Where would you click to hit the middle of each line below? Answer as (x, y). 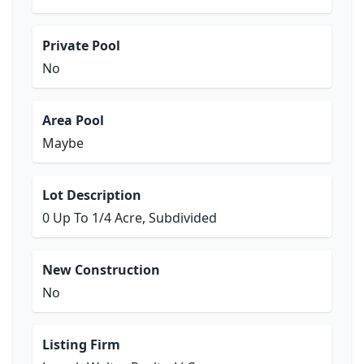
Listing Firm (81, 344)
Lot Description (92, 195)
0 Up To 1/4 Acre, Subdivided (130, 218)
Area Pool (73, 120)
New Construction (101, 270)
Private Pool (81, 45)
